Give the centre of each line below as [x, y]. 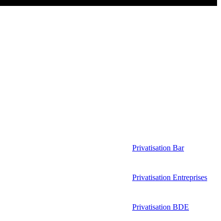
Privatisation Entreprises [170, 177]
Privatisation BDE [161, 207]
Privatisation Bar [158, 148]
